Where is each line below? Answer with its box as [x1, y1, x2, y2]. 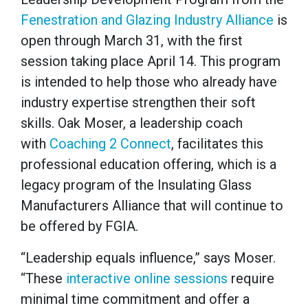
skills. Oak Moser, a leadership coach [21, 115, 243, 132]
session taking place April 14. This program [21, 53, 280, 70]
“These [21, 270, 66, 287]
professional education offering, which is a [21, 156, 276, 173]
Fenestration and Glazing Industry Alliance [21, 12, 274, 29]
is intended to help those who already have [21, 74, 277, 91]
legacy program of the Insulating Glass [21, 177, 252, 194]
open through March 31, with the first [21, 32, 243, 49]
